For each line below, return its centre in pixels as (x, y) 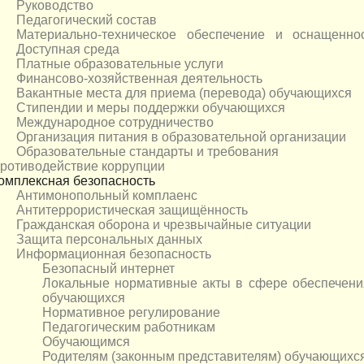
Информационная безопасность (114, 254)
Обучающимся (86, 342)
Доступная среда (68, 50)
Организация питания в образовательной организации (181, 137)
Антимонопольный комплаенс (107, 196)
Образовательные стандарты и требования (147, 152)
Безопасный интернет (108, 269)
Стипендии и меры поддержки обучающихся (151, 108)
